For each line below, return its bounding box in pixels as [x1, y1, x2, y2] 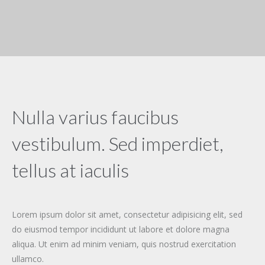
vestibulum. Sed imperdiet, [12, 132, 224, 155]
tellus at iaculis [12, 159, 129, 182]
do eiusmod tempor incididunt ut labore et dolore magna [12, 224, 230, 235]
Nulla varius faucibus [12, 105, 179, 128]
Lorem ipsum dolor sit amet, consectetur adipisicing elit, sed [12, 209, 243, 220]
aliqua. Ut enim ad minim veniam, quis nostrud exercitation [12, 238, 236, 250]
